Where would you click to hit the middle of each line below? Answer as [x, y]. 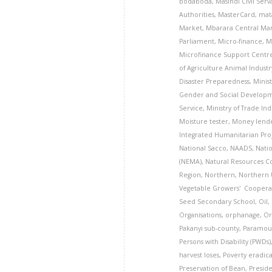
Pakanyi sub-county [209, 228]
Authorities [197, 15]
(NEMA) [191, 161]
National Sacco [203, 148]
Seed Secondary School [217, 202]
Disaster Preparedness [215, 81]
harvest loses [199, 255]
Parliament [197, 41]
